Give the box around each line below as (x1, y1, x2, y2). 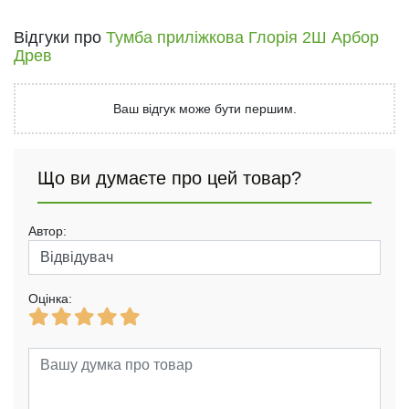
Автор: (28, 223, 67, 238)
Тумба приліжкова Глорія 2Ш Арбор (106, 27, 379, 47)
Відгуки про (14, 27, 106, 47)
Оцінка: (28, 290, 72, 306)
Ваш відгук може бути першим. (112, 100, 297, 116)
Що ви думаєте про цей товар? (37, 167, 301, 188)
